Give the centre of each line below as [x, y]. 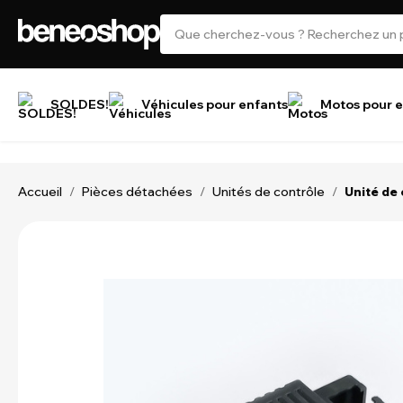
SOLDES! [80, 104]
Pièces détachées [137, 192]
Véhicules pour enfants [215, 104]
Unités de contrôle [269, 192]
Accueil [40, 192]
